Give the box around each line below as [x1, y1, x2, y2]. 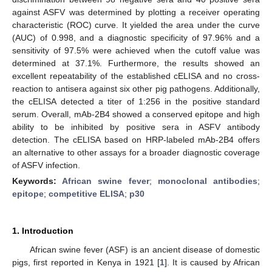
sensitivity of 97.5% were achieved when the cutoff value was [12, 45, 260, 55]
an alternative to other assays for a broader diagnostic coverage [12, 147, 260, 157]
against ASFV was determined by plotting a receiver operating [12, 7, 260, 17]
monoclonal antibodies [157, 175, 258, 186]
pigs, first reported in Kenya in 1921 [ [12, 257, 160, 267]
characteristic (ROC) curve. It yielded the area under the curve [12, 19, 260, 30]
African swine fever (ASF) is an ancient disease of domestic [29, 244, 260, 254]
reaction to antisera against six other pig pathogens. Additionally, [12, 83, 260, 93]
